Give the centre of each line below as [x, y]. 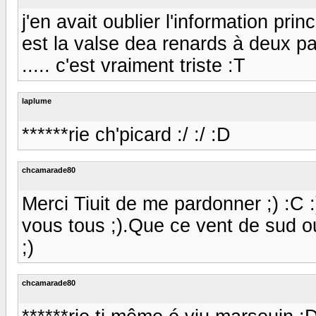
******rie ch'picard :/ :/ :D [126, 134]
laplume [37, 101]
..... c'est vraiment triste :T [134, 65]
